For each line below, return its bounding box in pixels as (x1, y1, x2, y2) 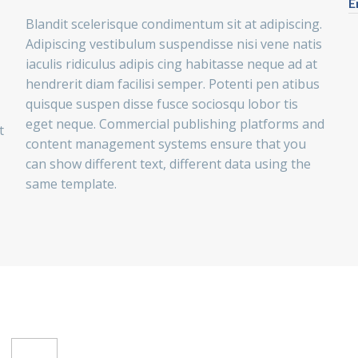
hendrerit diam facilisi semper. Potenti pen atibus (25, 75, 320, 93)
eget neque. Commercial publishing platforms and (25, 115, 324, 133)
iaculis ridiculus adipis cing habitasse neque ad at (25, 55, 317, 74)
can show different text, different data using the (25, 155, 311, 173)
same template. (25, 175, 117, 193)
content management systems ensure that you (25, 135, 306, 153)
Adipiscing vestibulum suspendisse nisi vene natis (25, 35, 322, 54)
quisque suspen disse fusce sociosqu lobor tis (25, 95, 298, 113)
